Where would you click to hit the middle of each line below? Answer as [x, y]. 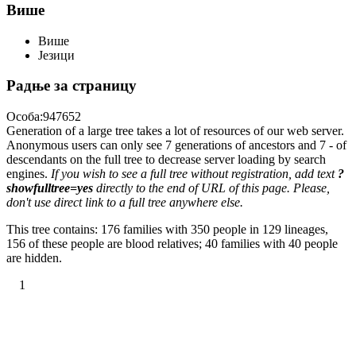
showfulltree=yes [50, 188]
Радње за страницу [72, 86]
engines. [29, 174]
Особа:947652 [44, 116]
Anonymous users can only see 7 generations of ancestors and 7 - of [176, 145]
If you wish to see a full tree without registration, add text [194, 174]
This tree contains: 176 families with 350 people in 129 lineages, [167, 229]
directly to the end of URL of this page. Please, [211, 188]
